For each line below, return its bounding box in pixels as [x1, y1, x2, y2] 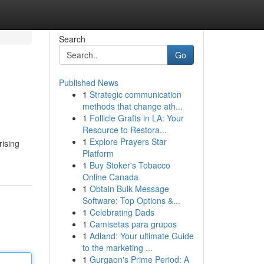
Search [58, 33, 85, 45]
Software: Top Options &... [82, 194, 180, 206]
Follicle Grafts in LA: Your [89, 112, 184, 124]
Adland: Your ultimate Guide [89, 230, 194, 242]
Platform [82, 147, 114, 159]
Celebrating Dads [89, 206, 154, 218]
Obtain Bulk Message [89, 183, 169, 194]
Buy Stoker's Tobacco [89, 159, 170, 171]
